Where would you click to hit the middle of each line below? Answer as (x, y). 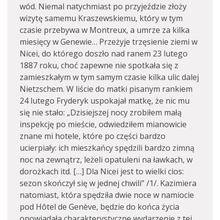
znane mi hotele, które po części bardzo (93, 136)
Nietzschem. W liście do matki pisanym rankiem (106, 89)
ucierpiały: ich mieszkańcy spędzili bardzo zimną (107, 148)
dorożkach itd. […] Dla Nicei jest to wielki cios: (102, 171)
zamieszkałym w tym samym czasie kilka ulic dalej (109, 77)
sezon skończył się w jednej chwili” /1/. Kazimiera (108, 183)
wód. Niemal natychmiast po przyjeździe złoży (103, 6)
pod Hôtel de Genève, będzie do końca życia (99, 207)
